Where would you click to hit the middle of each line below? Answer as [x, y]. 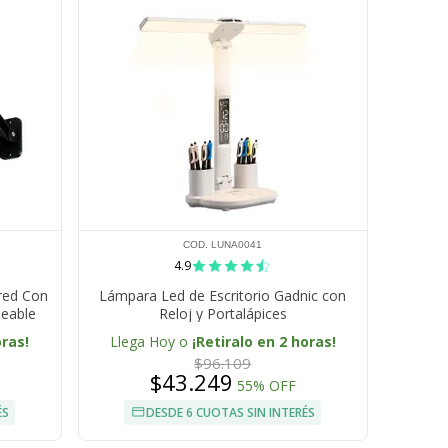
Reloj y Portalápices [222, 314]
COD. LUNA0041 [223, 245]
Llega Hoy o [150, 342]
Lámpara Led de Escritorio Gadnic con [223, 296]
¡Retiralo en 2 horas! [263, 342]
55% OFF [266, 386]
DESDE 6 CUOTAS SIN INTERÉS [231, 413]
